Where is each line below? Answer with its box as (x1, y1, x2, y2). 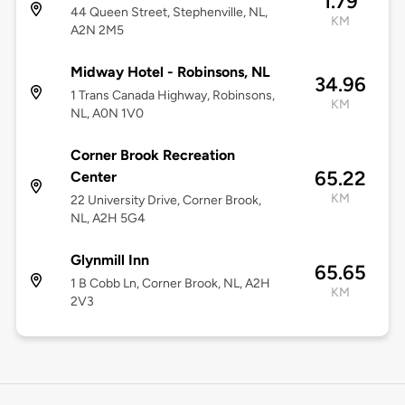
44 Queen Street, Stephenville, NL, (70, 5, 268, 21)
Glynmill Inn (70, 251, 149, 269)
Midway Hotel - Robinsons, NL (70, 63, 270, 81)
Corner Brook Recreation (70, 146, 235, 165)
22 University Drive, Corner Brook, (70, 193, 261, 209)
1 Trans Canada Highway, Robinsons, (70, 88, 275, 104)
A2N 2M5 (70, 23, 124, 39)
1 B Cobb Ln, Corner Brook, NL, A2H (70, 276, 270, 292)
